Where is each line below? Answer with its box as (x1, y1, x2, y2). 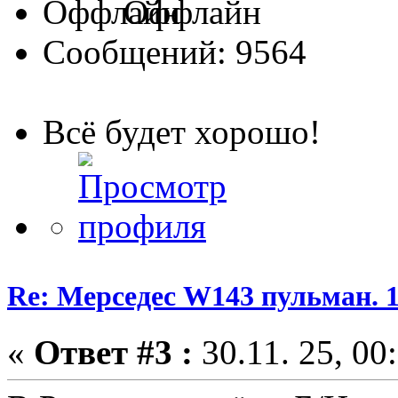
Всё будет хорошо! (43, 112, 321, 151)
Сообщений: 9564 (43, 32, 306, 71)
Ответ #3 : (34, 333, 193, 372)
